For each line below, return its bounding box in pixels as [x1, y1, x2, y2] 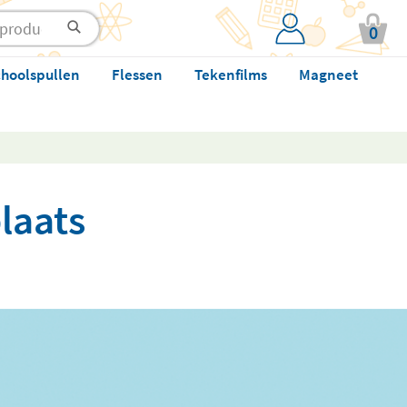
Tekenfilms [194, 65, 267, 84]
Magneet [298, 65, 358, 84]
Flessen [111, 65, 163, 84]
